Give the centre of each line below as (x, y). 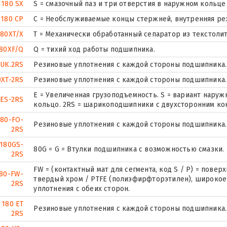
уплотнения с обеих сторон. (82, 188)
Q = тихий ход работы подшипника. (94, 49)
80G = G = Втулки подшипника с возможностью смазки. (129, 149)
